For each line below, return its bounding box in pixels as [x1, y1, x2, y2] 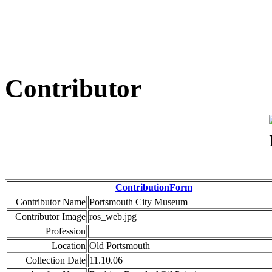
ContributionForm [115, 182, 192, 193]
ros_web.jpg [89, 211, 137, 222]
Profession [46, 226, 86, 237]
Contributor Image [15, 211, 86, 222]
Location [52, 240, 86, 251]
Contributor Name [16, 197, 86, 208]
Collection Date [25, 255, 86, 266]
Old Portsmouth [89, 240, 150, 251]
